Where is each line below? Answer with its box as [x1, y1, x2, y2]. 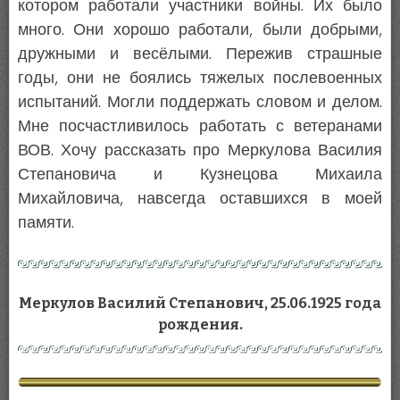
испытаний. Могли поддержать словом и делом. [18, 92, 382, 112]
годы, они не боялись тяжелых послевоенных [18, 68, 382, 88]
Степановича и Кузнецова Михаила [18, 164, 382, 185]
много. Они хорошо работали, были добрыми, [18, 20, 382, 40]
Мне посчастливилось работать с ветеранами [18, 116, 382, 137]
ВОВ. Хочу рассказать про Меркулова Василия [18, 140, 382, 161]
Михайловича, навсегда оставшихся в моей [18, 188, 382, 209]
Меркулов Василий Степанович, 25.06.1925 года [19, 294, 381, 312]
